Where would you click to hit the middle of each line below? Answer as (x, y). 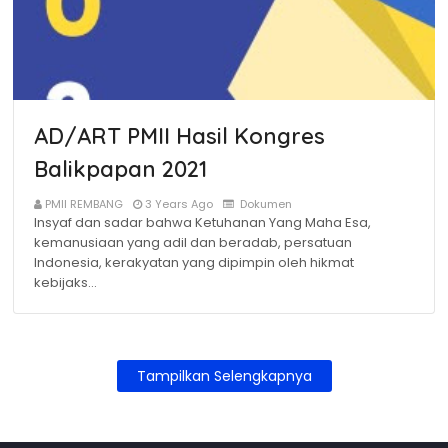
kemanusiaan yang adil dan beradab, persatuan (193, 242)
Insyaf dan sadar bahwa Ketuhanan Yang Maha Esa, (202, 222)
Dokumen (264, 204)
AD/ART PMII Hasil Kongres (179, 136)
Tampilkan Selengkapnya (224, 376)
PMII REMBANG (84, 204)
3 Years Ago (179, 204)
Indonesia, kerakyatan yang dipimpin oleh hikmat (194, 262)
